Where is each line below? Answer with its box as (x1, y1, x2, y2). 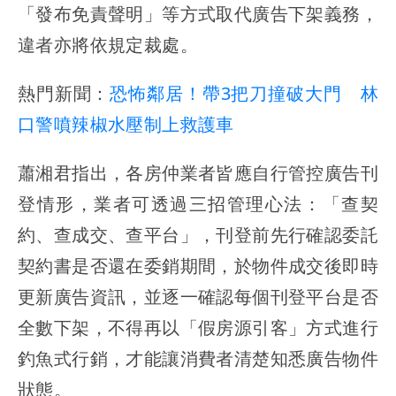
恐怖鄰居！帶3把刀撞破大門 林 (110, 81, 379, 106)
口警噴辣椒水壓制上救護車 (18, 112, 234, 137)
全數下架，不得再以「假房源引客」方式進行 (18, 316, 378, 340)
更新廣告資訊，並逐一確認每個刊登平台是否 (18, 285, 378, 309)
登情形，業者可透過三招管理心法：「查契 (18, 192, 378, 217)
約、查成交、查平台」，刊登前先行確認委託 (18, 223, 378, 247)
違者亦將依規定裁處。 (18, 33, 198, 57)
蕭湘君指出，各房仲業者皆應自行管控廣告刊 (18, 161, 378, 186)
